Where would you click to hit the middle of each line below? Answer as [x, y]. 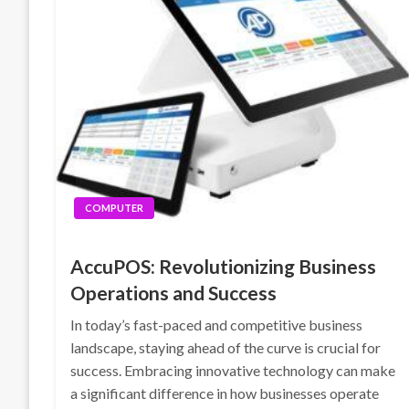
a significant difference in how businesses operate [225, 393]
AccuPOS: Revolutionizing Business [224, 266]
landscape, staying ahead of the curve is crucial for [226, 347]
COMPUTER [115, 208]
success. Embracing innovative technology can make [233, 370]
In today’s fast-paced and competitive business [217, 325]
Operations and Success [174, 293]
